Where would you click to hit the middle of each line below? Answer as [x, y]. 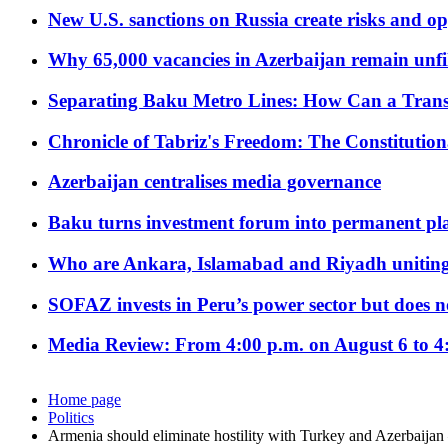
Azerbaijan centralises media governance [214, 182]
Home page [84, 400]
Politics [71, 418]
